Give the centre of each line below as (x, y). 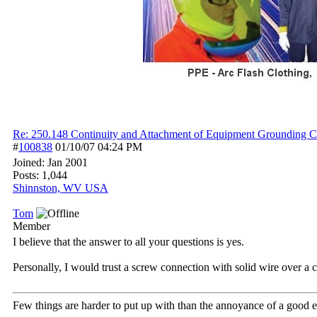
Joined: (30, 162)
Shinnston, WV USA (60, 188)
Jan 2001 (68, 162)
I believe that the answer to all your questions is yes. (128, 242)
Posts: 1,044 (40, 175)
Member (31, 226)
